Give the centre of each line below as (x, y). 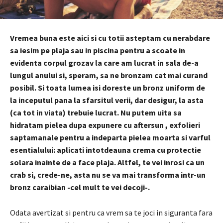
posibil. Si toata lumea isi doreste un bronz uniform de (108, 87)
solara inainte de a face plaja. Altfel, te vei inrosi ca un (107, 162)
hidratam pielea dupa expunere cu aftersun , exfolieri (105, 125)
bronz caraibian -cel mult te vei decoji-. (80, 187)
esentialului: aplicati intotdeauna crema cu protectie (106, 150)
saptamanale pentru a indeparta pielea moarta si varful (110, 137)
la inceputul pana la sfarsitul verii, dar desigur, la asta (107, 100)
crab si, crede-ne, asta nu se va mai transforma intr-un (108, 174)
